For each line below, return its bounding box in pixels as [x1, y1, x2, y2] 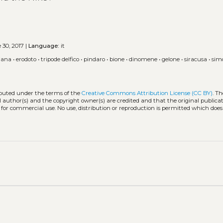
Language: [28, 42, 60, 50]
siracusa [184, 55, 208, 63]
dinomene [129, 55, 158, 63]
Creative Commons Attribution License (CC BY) [82, 89, 213, 97]
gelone [162, 55, 180, 63]
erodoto [16, 55, 37, 63]
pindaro [84, 55, 106, 63]
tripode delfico [41, 55, 80, 63]
